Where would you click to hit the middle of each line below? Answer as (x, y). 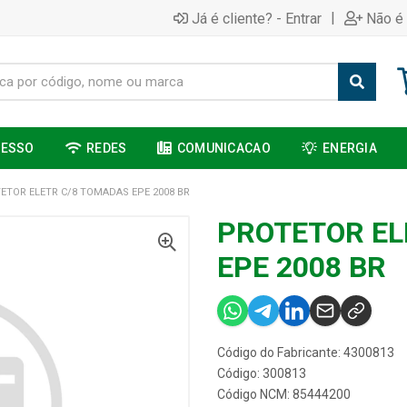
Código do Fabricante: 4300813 (306, 352)
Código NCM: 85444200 (284, 394)
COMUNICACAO (223, 148)
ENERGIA (350, 148)
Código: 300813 (262, 373)
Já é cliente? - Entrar (257, 18)
